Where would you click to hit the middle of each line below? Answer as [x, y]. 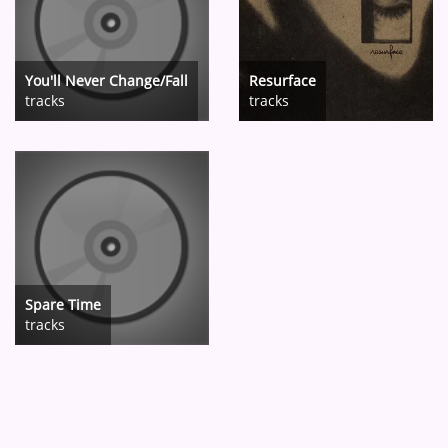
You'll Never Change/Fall [106, 80]
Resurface [282, 80]
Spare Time [63, 304]
